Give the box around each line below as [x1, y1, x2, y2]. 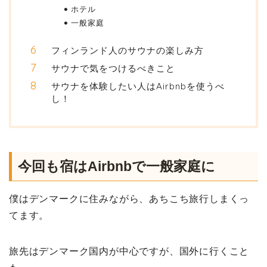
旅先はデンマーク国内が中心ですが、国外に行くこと [9, 246, 250, 256]
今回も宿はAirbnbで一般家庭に [18, 158, 215, 174]
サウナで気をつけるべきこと [51, 62, 175, 74]
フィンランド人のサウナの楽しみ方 [51, 44, 204, 56]
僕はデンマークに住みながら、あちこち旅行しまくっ [9, 193, 250, 204]
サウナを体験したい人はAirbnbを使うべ [51, 80, 225, 92]
